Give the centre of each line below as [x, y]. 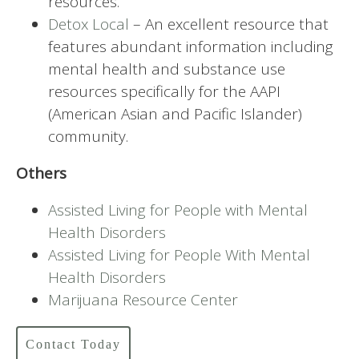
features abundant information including [191, 46]
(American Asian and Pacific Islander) [175, 113]
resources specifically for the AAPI [164, 91]
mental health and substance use [167, 69]
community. [88, 136]
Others [43, 173]
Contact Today [73, 344]
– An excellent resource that [229, 24]
